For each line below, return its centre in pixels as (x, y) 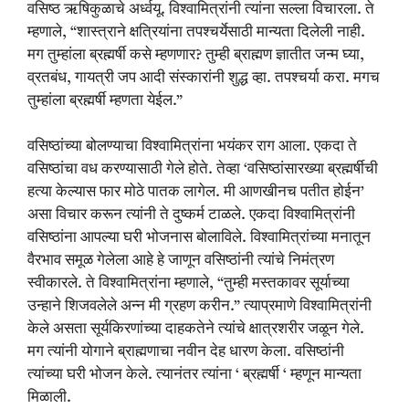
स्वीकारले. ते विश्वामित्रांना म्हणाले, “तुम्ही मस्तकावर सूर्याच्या (189, 284)
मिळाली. (49, 398)
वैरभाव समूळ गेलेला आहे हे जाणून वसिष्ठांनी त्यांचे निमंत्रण (181, 261)
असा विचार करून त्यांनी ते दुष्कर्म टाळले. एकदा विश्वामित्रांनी (191, 215)
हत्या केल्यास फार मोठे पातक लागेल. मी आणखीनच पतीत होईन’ (196, 193)
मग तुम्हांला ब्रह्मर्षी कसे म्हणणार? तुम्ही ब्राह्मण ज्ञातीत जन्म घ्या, (196, 55)
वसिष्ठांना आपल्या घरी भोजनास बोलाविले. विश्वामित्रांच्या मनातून (199, 238)
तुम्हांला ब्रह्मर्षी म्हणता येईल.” (105, 100)
